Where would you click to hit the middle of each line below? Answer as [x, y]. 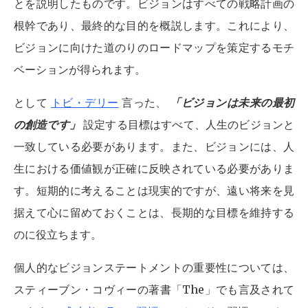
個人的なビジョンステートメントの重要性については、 [154, 267]
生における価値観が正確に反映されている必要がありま [154, 168]
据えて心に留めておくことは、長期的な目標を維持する [154, 212]
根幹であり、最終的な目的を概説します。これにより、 [154, 25]
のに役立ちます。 [58, 234]
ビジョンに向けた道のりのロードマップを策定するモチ [154, 47]
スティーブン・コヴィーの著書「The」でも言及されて [154, 289]
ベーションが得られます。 [80, 69]
